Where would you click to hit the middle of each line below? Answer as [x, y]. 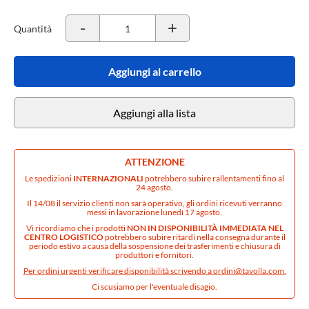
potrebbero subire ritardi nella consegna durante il [194, 237]
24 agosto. [154, 187]
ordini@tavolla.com [248, 271]
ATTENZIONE [154, 162]
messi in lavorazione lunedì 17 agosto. [154, 212]
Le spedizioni [49, 178]
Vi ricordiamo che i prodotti [76, 228]
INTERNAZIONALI [108, 178]
